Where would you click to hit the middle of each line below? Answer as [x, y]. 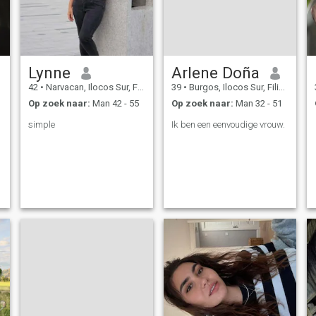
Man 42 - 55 [114, 103]
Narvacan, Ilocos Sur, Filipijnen [90, 87]
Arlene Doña [215, 73]
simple [41, 124]
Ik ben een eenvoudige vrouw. [228, 124]
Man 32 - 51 [257, 103]
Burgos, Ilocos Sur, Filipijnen [232, 87]
